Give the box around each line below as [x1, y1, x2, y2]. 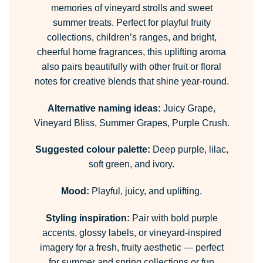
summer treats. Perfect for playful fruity [52, 17, 211, 28]
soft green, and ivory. [89, 159, 174, 170]
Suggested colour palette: [35, 144, 150, 155]
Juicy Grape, [161, 103, 215, 113]
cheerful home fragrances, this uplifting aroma [37, 46, 226, 57]
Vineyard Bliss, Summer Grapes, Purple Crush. [33, 117, 230, 128]
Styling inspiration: [45, 213, 130, 224]
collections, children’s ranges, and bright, [46, 32, 217, 42]
